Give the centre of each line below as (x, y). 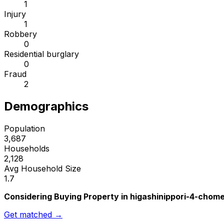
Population (24, 129)
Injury (15, 14)
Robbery (20, 34)
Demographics (46, 106)
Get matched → (33, 215)
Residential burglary (41, 54)
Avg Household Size (42, 169)
